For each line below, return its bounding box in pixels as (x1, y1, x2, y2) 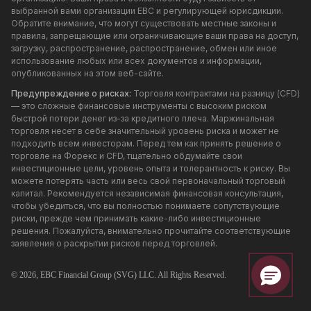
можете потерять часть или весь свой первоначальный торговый (11, 175, 285, 186)
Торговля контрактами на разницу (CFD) (131, 87, 300, 99)
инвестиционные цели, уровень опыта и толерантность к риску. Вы (11, 162, 290, 174)
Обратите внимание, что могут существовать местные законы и (11, 17, 276, 28)
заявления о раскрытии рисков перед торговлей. (11, 237, 217, 249)
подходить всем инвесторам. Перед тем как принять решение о (11, 137, 281, 149)
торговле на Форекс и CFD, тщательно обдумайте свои (11, 150, 242, 161)
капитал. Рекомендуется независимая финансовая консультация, (11, 187, 283, 199)
